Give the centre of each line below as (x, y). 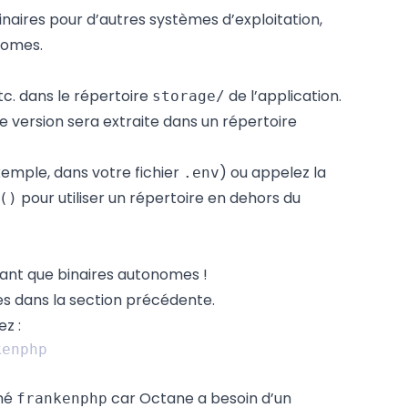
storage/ (189, 96)
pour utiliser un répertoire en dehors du (159, 198)
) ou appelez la (273, 173)
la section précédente (133, 300)
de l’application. (283, 96)
